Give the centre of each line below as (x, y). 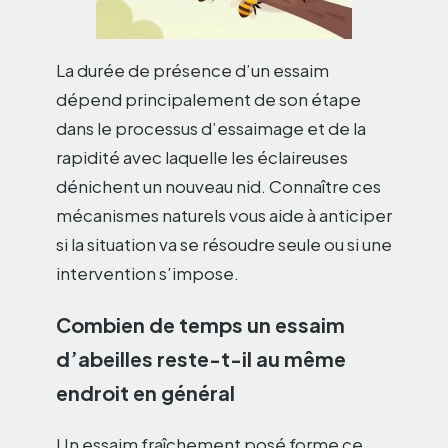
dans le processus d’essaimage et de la (211, 127)
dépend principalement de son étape (208, 98)
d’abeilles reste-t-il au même (201, 358)
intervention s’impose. (147, 272)
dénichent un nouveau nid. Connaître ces (218, 185)
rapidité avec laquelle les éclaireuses (202, 156)
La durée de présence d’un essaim (192, 69)
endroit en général (145, 392)
